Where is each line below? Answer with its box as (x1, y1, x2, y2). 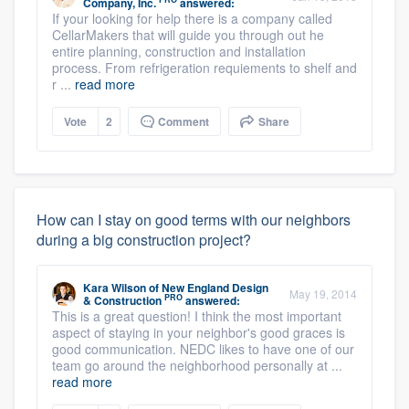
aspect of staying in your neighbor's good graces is (52, 322, 345, 341)
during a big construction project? (37, 228, 251, 250)
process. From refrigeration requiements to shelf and (52, 58, 357, 77)
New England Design (162, 278, 268, 296)
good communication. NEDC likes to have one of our (52, 339, 354, 358)
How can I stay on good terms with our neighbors (37, 208, 351, 230)
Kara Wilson (83, 278, 146, 296)
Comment (155, 112, 209, 130)
